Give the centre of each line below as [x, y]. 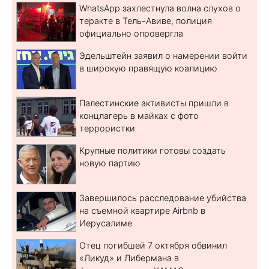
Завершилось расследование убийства [163, 198]
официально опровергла [131, 33]
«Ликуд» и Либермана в [129, 258]
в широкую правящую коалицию [148, 68]
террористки [107, 128]
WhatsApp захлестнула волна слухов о [160, 8]
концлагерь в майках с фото [139, 115]
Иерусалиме [106, 223]
